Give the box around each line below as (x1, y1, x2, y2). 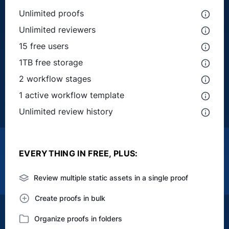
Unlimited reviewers (19, 25, 96, 35)
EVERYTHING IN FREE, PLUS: (19, 148, 138, 158)
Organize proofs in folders (34, 214, 122, 223)
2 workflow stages (19, 74, 91, 84)
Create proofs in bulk (35, 194, 105, 202)
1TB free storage (19, 57, 83, 67)
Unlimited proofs (19, 8, 84, 18)
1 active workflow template (19, 90, 124, 100)
